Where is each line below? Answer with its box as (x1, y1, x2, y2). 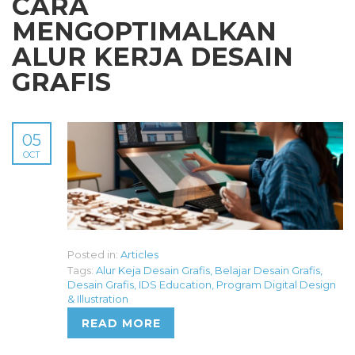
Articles (120, 248, 158, 261)
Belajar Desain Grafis (215, 264, 320, 277)
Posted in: (67, 248, 118, 261)
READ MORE (81, 315, 161, 330)
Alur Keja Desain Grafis (96, 264, 210, 277)
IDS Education (139, 278, 212, 292)
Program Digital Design (216, 278, 336, 292)
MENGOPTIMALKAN (12, 16, 277, 48)
